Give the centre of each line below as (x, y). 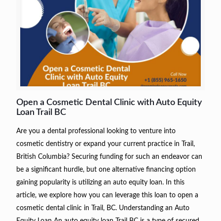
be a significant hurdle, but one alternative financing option (106, 169)
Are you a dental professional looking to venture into (96, 131)
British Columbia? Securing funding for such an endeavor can (109, 157)
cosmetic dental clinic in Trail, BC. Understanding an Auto (103, 208)
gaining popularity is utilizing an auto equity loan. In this (100, 182)
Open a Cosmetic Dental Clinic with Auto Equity (109, 102)
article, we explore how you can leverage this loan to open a (107, 195)
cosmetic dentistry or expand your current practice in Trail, (106, 144)
